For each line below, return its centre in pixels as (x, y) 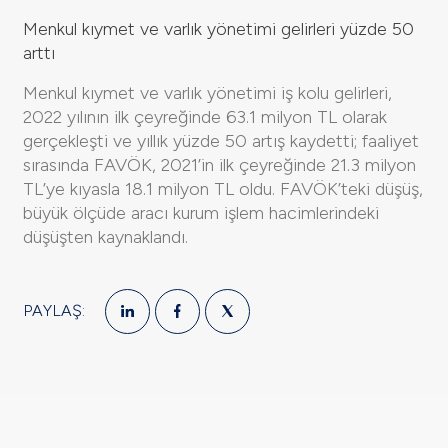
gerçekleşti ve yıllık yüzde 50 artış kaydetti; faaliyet (221, 140)
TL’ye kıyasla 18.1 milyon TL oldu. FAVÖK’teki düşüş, (223, 188)
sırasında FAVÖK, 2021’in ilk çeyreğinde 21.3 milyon (219, 164)
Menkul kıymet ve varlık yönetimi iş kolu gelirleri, (207, 92)
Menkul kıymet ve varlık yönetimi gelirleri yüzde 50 (218, 28)
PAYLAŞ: (54, 311)
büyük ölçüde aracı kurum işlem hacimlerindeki (201, 212)
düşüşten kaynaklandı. (105, 236)
